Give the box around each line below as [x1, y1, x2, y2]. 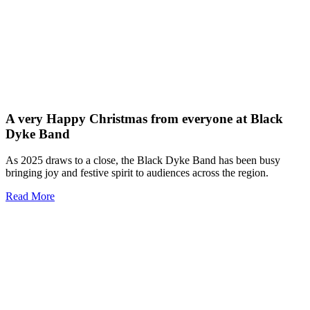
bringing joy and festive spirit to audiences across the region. [6, 167, 268, 179]
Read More [6, 190, 55, 203]
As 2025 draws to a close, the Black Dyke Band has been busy [6, 154, 280, 167]
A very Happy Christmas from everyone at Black [6, 111, 283, 126]
